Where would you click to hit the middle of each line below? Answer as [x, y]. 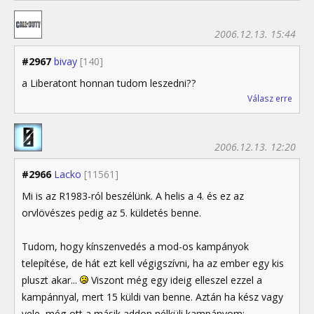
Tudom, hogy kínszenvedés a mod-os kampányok [135, 247]
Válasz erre [270, 99]
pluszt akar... [51, 280]
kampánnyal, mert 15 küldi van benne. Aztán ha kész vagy [152, 297]
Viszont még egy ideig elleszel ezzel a [175, 280]
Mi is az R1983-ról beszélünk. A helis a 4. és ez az [133, 196]
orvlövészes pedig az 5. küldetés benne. [111, 213]
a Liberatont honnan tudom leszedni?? [109, 83]
